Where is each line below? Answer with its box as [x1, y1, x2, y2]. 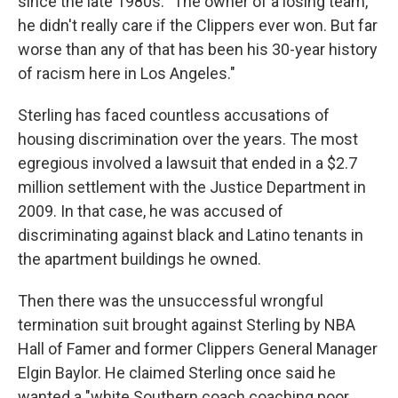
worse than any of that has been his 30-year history [18, 40, 378, 60]
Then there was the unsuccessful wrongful [18, 291, 323, 311]
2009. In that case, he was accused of [18, 202, 283, 221]
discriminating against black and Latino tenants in [18, 226, 363, 245]
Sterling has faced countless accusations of [18, 106, 330, 125]
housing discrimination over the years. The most [18, 130, 358, 149]
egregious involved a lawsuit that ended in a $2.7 [18, 154, 357, 173]
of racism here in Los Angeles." [18, 64, 235, 84]
